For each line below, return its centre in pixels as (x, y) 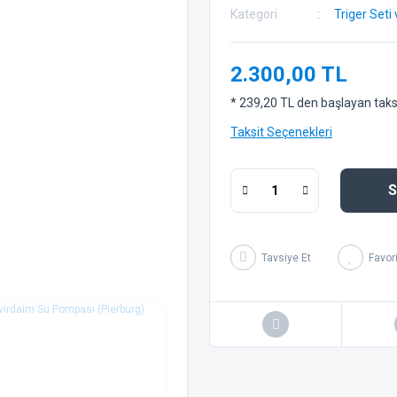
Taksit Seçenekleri (281, 132)
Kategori (254, 14)
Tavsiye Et (286, 257)
